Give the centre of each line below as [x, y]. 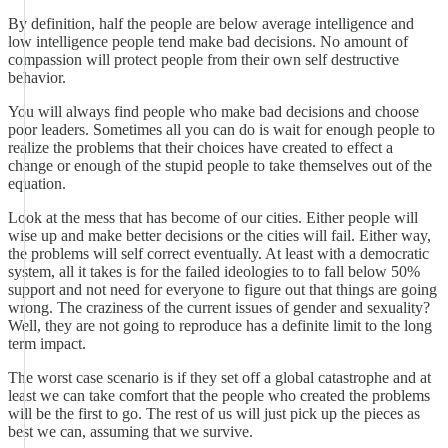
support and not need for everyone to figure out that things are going [222, 289]
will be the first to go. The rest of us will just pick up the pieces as [214, 413]
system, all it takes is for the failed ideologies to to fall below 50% [214, 271]
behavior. [37, 77]
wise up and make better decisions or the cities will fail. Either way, [219, 235]
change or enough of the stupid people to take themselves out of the [220, 165]
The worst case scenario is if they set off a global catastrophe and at [219, 377]
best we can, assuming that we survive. [130, 431]
